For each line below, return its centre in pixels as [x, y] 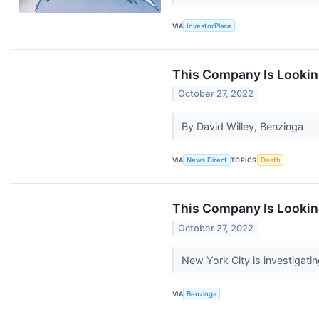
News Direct [207, 160]
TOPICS [244, 160]
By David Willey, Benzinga [244, 126]
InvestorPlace [209, 26]
